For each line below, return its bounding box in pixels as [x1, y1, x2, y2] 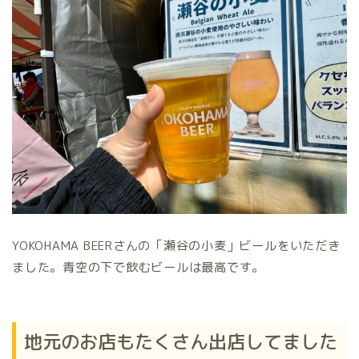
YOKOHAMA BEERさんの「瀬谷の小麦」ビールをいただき [12, 237, 341, 255]
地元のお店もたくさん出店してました [24, 328, 337, 354]
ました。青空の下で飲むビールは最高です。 [12, 259, 265, 276]
